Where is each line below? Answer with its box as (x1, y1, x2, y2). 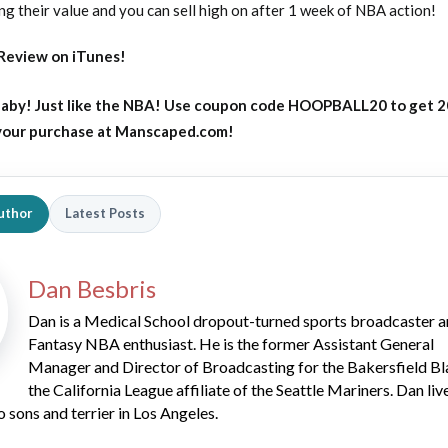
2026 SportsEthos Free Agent (189, 176, 386, 194)
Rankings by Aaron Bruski (189, 194, 357, 212)
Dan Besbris (28, 273, 156, 303)
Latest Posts (65, 205, 145, 221)
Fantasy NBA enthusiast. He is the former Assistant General (28, 333, 434, 353)
